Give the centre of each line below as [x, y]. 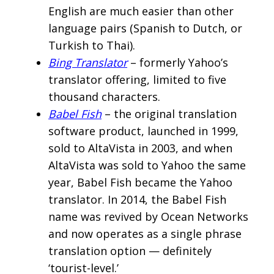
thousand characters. [104, 97]
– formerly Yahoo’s [178, 63]
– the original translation [169, 114]
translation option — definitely [130, 251]
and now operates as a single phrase [145, 234]
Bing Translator [88, 63]
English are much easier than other [141, 11]
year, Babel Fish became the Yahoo [140, 183]
